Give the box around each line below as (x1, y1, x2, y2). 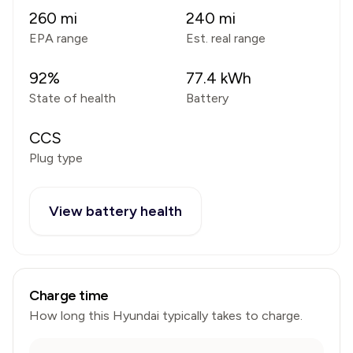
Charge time (29, 287, 110, 304)
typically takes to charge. (159, 308, 303, 323)
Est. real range (186, 31, 266, 46)
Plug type (29, 150, 83, 165)
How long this (29, 308, 113, 323)
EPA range (29, 31, 88, 46)
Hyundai (113, 308, 159, 323)
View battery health (49, 203, 182, 220)
